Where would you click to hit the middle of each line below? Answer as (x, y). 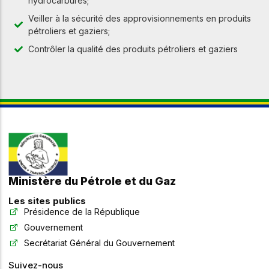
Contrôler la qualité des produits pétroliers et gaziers (133, 49)
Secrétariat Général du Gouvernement (100, 243)
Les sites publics (47, 201)
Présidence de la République (82, 212)
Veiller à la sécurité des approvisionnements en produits (139, 19)
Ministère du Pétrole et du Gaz (92, 181)
